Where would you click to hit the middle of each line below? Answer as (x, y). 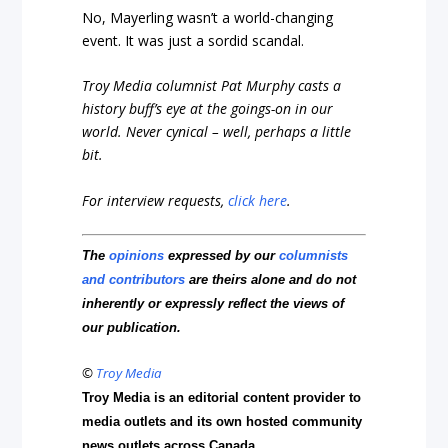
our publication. (132, 327)
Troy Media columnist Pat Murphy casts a (212, 86)
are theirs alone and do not (271, 279)
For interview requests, (155, 200)
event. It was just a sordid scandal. (193, 40)
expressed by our (222, 255)
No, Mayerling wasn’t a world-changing (208, 17)
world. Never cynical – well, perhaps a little (217, 132)
